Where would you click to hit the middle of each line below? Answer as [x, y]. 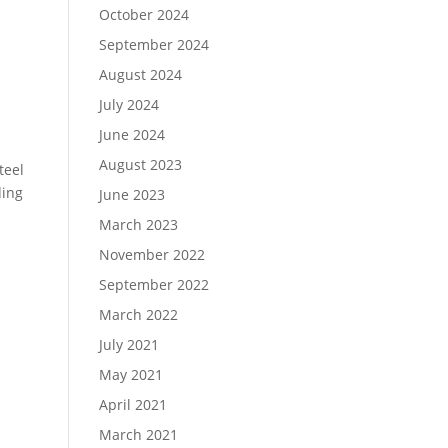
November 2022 [151, 254]
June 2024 [131, 134]
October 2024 [143, 14]
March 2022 [138, 314]
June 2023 [131, 194]
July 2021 [128, 344]
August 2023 [140, 164]
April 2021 [132, 404]
